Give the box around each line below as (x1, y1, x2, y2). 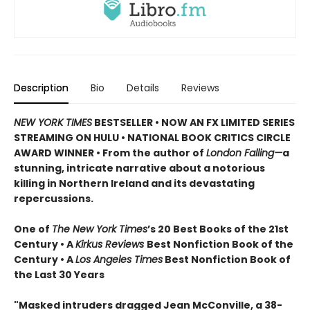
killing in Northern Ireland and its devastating (14, 176, 255, 190)
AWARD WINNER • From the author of (14, 145, 206, 160)
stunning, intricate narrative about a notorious (14, 161, 265, 175)
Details (127, 80, 159, 95)
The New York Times (52, 221, 147, 236)
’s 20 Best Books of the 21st (147, 221, 289, 236)
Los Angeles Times (75, 252, 163, 266)
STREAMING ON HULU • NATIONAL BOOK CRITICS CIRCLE (14, 130, 291, 145)
